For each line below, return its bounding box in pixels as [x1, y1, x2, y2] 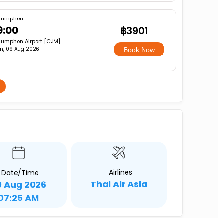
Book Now [124, 45, 155, 54]
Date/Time [1, 168, 39, 178]
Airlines [109, 167, 132, 177]
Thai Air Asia [90, 178, 147, 190]
